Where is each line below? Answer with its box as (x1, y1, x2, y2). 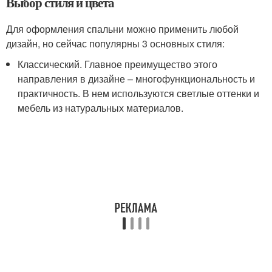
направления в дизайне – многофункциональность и (18, 72, 256, 86)
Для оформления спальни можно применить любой (6, 22, 239, 36)
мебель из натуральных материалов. (18, 101, 184, 115)
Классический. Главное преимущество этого (18, 57, 218, 72)
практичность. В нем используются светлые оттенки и (18, 86, 260, 101)
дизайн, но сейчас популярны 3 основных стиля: (6, 36, 225, 51)
